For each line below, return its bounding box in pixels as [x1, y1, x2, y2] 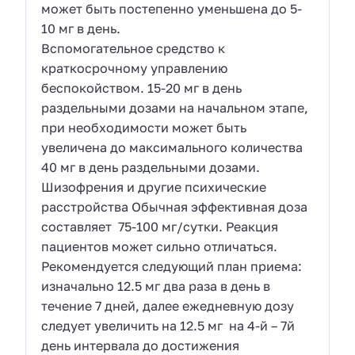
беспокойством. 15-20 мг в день [41, 80, 242, 97]
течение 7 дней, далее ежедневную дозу [41, 298, 295, 315]
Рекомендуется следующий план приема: [41, 258, 303, 275]
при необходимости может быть [41, 120, 247, 136]
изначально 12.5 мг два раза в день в [41, 278, 271, 295]
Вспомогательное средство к [41, 40, 226, 57]
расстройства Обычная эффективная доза [41, 199, 308, 216]
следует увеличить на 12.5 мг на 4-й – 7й [41, 318, 296, 334]
